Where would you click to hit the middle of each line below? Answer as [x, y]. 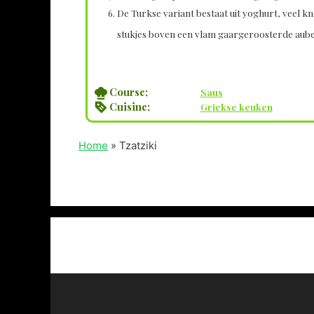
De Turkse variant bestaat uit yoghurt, [200, 13]
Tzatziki [138, 145]
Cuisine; [129, 106]
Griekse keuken [236, 106]
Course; [128, 92]
